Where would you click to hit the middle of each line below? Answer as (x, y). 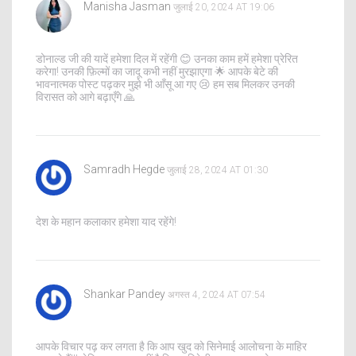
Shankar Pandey (124, 294)
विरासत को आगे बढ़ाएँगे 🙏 (85, 97)
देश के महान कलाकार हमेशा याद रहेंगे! (106, 221)
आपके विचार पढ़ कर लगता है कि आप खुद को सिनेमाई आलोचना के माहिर (171, 346)
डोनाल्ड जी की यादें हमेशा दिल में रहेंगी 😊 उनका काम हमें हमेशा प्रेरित (167, 58)
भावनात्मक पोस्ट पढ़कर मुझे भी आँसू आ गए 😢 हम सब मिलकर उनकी (165, 84)
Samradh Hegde (124, 169)
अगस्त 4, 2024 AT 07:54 (217, 294)
